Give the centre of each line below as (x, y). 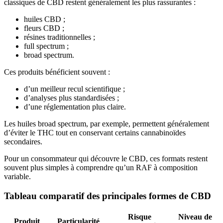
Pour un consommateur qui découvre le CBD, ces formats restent (106, 159)
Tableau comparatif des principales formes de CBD (108, 196)
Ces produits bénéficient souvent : (57, 72)
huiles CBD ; (45, 19)
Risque (140, 217)
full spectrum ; (46, 46)
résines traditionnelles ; (59, 37)
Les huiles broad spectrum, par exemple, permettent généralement (107, 124)
